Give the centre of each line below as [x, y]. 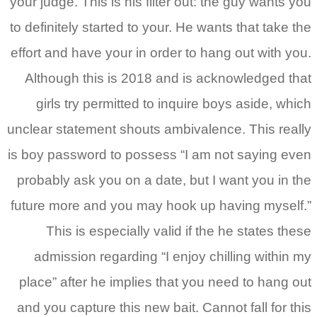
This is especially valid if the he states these [179, 231]
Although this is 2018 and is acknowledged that [168, 79]
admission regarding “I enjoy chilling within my [173, 257]
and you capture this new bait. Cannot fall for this [164, 308]
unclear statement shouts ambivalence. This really [159, 129]
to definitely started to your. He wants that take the [161, 28]
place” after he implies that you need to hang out [165, 282]
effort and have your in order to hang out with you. [161, 53]
